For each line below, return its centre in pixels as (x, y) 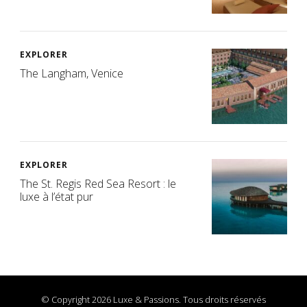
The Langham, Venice (72, 74)
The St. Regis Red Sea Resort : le (98, 184)
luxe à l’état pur (57, 197)
